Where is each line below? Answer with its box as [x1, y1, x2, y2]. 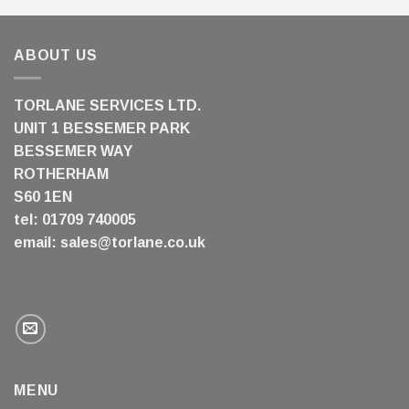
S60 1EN [14, 188, 72, 204]
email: [14, 234, 60, 250]
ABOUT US [14, 47, 98, 64]
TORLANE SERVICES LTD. [14, 97, 201, 113]
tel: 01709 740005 [14, 211, 136, 227]
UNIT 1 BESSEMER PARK [14, 120, 190, 136]
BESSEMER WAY [14, 142, 132, 159]
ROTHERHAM [14, 165, 109, 182]
